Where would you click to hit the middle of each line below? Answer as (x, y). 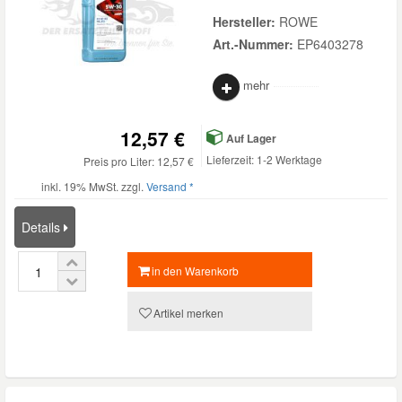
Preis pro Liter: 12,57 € (139, 161)
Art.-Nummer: (255, 44)
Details (43, 227)
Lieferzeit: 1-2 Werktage (264, 159)
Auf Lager (250, 138)
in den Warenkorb (196, 271)
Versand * (170, 186)
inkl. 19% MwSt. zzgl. (94, 186)
